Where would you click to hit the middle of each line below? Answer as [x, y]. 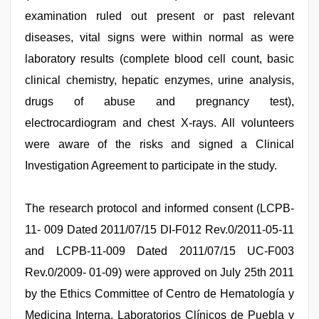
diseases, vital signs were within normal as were [159, 37]
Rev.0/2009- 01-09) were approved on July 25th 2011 [159, 272]
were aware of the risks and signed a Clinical [159, 144]
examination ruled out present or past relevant [159, 16]
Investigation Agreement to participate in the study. [151, 166]
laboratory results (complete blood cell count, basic [159, 59]
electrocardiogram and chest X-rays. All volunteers [159, 123]
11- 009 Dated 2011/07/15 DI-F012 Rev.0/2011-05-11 [159, 230]
